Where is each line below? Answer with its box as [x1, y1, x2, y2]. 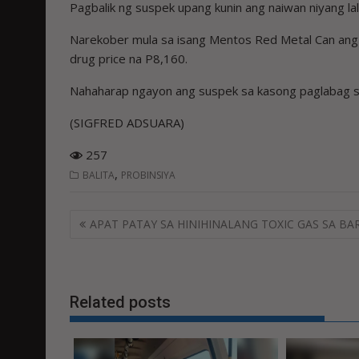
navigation [69, 229, 159, 252]
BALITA [83, 167, 115, 182]
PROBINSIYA [121, 167, 175, 182]
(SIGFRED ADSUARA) [70, 114, 184, 131]
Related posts [70, 292, 171, 312]
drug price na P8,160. [70, 50, 188, 67]
